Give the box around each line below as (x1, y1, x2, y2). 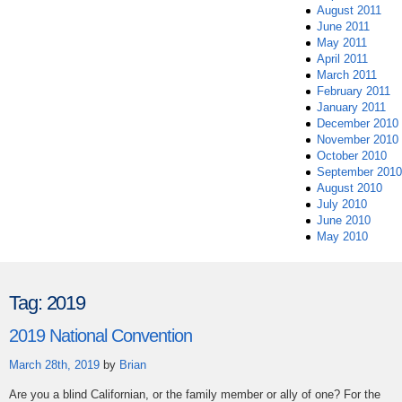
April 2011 (317, 52, 368, 66)
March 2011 (317, 68, 377, 83)
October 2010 (317, 149, 387, 163)
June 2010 (317, 214, 371, 228)
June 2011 (317, 20, 370, 34)
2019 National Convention (9, 326, 192, 345)
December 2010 (317, 117, 398, 131)
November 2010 (317, 133, 398, 147)
